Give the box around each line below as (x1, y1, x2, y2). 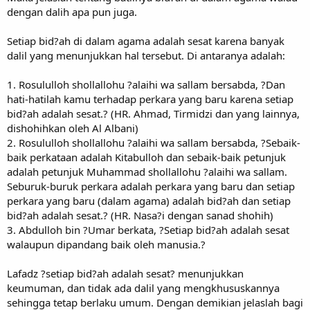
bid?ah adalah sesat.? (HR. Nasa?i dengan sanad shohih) (7, 208, 273, 222)
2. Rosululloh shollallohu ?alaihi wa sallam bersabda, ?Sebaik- (7, 135, 300, 149)
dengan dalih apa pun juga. (7, 4, 137, 19)
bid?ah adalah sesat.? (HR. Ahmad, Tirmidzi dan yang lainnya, (7, 106, 300, 120)
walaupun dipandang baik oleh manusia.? (7, 237, 206, 251)
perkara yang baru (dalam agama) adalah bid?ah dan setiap (7, 193, 291, 208)
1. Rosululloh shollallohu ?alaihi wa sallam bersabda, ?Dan (7, 77, 285, 91)
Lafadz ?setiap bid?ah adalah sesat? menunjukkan (7, 266, 244, 280)
